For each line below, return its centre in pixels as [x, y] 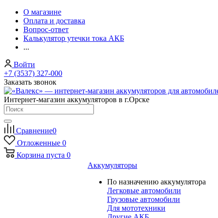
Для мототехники [136, 208]
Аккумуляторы [112, 165]
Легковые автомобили [144, 191]
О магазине [42, 12]
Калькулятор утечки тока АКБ [74, 38]
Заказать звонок [30, 82]
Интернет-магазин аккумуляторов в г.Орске [77, 100]
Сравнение [34, 131]
